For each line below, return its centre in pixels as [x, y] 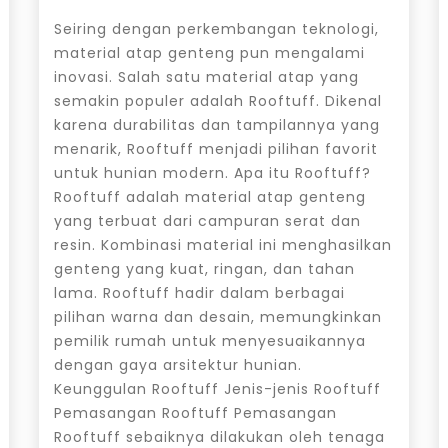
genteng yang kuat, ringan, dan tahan [204, 268]
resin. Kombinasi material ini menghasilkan [222, 244]
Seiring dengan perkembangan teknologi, [216, 28]
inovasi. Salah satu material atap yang [206, 76]
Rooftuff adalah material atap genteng [209, 196]
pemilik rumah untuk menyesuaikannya [209, 340]
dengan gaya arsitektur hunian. [177, 364]
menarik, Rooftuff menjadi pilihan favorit [215, 148]
